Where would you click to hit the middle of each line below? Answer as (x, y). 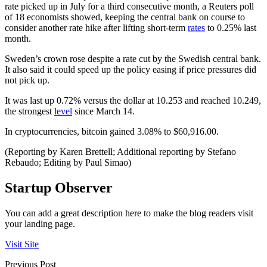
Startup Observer (59, 187)
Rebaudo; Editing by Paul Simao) (68, 163)
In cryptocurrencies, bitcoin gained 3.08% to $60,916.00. (112, 132)
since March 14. (103, 111)
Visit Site (22, 244)
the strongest (30, 111)
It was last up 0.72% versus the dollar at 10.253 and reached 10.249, (133, 101)
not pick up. (27, 80)
